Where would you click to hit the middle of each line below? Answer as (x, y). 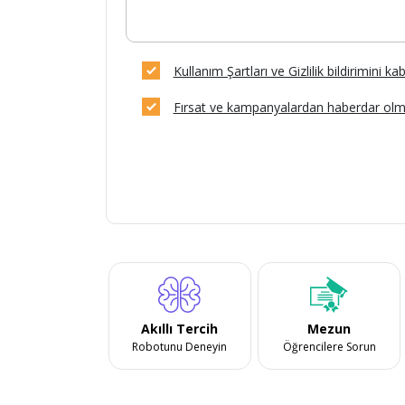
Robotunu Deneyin (180, 346)
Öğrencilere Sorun (329, 346)
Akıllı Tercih (180, 328)
